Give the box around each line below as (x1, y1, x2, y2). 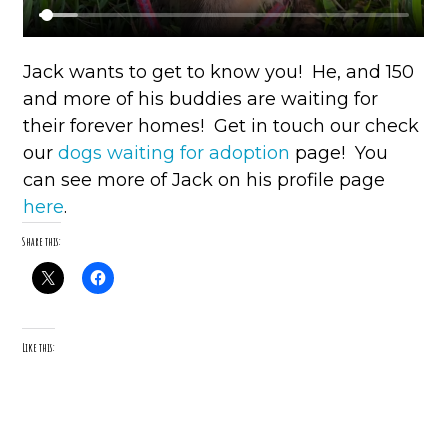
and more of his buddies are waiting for (23, 88, 379, 111)
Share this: (22, 234, 62, 250)
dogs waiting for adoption (58, 142, 291, 165)
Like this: (22, 340, 56, 356)
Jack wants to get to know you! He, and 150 (23, 61, 415, 84)
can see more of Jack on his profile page (23, 169, 386, 192)
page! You (290, 142, 389, 165)
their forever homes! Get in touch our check (23, 115, 420, 138)
